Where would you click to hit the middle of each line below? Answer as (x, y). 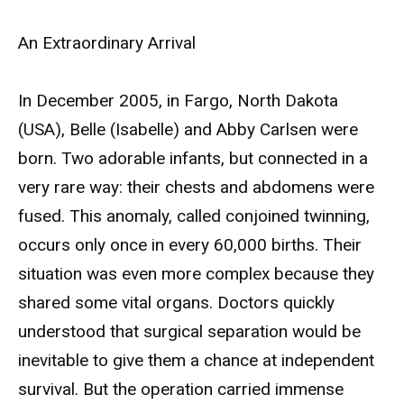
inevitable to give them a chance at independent (196, 361)
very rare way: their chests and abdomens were (196, 188)
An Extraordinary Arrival (107, 42)
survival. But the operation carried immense (181, 390)
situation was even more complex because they (196, 274)
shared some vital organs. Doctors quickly (176, 303)
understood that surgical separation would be (189, 332)
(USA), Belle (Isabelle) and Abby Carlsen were (188, 130)
